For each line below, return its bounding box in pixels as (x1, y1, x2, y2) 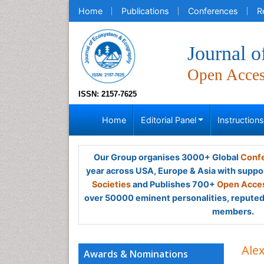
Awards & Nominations (84, 247, 188, 260)
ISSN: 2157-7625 (78, 90, 137, 98)
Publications (121, 6, 169, 16)
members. (212, 206, 254, 216)
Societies (92, 179, 131, 189)
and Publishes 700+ (131, 179, 217, 189)
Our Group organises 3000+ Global (93, 152, 240, 162)
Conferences (188, 6, 238, 16)
